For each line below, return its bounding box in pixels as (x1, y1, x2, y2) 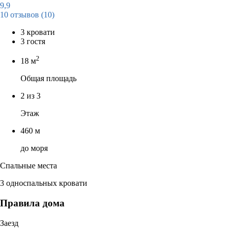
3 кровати (21, 27, 55, 36)
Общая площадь (21, 74, 76, 83)
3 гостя (21, 36, 45, 46)
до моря (21, 144, 48, 153)
